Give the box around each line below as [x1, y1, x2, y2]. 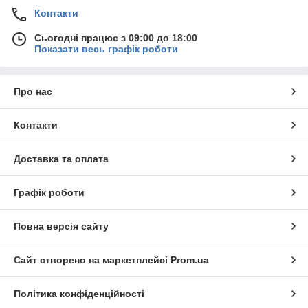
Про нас [14, 86, 52, 98]
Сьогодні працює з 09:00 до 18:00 [34, 32, 197, 44]
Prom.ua [170, 254, 209, 266]
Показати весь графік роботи [34, 43, 178, 55]
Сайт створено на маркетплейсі [14, 254, 170, 266]
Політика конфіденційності [14, 288, 144, 300]
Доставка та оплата [14, 153, 109, 165]
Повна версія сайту [14, 221, 109, 232]
